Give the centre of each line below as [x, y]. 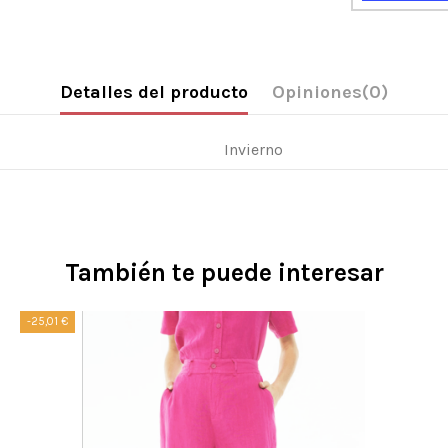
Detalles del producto [154, 92]
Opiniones [317, 92]
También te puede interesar [224, 273]
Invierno [253, 150]
